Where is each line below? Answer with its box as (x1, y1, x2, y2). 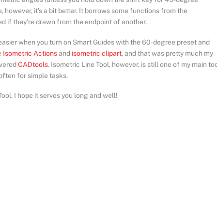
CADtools (18, 60, 48, 68)
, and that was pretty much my (122, 49, 213, 57)
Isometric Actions (3, 49, 57, 57)
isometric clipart (72, 49, 122, 57)
